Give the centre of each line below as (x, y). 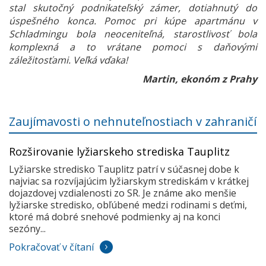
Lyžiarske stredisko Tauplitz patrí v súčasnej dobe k (124, 169)
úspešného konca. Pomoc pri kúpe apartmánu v (133, 21)
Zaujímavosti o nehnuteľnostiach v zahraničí (133, 121)
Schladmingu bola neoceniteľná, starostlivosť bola (133, 34)
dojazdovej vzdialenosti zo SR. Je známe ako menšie (123, 193)
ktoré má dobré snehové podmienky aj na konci (115, 217)
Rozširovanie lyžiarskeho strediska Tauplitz (119, 151)
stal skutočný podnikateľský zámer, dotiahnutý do (133, 8)
